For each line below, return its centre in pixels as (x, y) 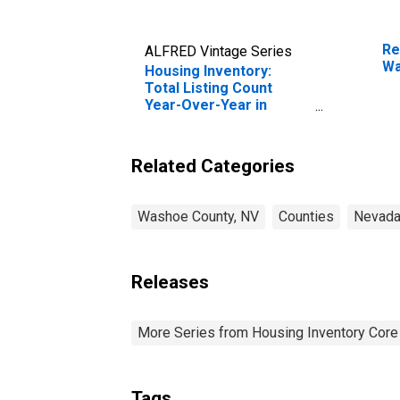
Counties (306, 216)
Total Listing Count (208, 87)
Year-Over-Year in (206, 104)
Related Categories (213, 166)
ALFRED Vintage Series (218, 51)
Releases (170, 282)
